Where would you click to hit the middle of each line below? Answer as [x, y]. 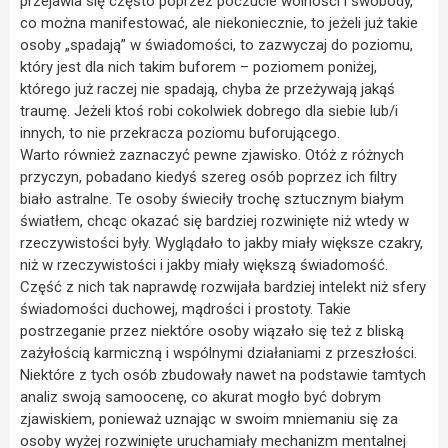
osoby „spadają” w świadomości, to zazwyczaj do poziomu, [216, 45]
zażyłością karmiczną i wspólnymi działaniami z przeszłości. [218, 353]
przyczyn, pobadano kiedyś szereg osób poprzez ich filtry [208, 177]
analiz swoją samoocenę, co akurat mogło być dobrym [200, 397]
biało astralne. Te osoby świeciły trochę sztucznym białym [212, 199]
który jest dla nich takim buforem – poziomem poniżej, [198, 67]
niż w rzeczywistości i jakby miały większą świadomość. [204, 265]
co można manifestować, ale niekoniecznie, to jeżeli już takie [219, 23]
